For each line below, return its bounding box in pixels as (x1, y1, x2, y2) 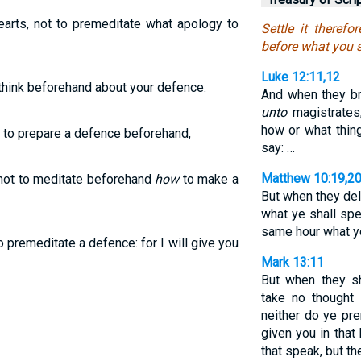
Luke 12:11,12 (260, 69, 340, 85)
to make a (179, 172, 239, 187)
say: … (260, 140, 295, 156)
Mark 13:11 (260, 255, 324, 270)
